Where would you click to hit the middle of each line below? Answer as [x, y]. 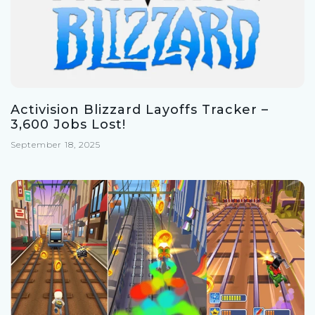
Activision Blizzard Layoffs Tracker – [140, 110]
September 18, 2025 [56, 145]
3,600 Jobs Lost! [68, 125]
